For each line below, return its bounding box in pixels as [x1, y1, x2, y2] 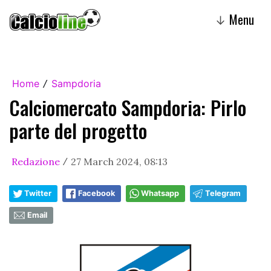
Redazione [11, 155, 60, 168]
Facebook [78, 189, 115, 198]
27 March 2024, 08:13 [71, 155, 168, 168]
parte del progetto [9, 116, 147, 145]
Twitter [24, 189, 51, 198]
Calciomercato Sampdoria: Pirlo [9, 93, 246, 122]
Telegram [205, 189, 241, 198]
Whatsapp [141, 189, 179, 198]
